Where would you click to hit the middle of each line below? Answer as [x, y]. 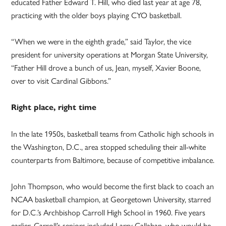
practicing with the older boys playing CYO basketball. [97, 15]
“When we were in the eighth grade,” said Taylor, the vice [101, 41]
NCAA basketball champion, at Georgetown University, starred [111, 199]
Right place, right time [54, 107]
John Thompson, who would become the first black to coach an [113, 186]
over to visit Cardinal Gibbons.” [61, 81]
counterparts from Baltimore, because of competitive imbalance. [113, 160]
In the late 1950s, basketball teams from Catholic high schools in [113, 134]
